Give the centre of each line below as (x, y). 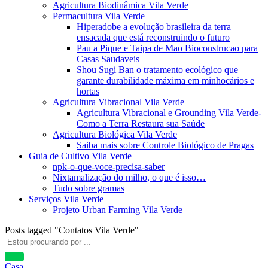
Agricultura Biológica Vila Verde (115, 134)
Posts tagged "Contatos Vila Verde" (72, 230)
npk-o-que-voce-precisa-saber (109, 167)
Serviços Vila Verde (66, 199)
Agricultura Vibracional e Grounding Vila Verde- (169, 113)
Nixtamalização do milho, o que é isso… (129, 177)
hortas (88, 91)
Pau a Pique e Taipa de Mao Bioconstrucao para (167, 48)
